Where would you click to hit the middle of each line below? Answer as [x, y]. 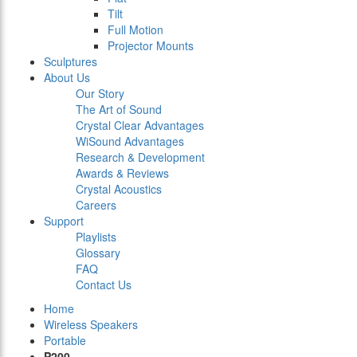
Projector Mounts [151, 46]
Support [64, 221]
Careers [96, 205]
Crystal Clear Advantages [140, 126]
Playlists [96, 237]
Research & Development [140, 157]
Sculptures [71, 62]
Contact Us [104, 285]
